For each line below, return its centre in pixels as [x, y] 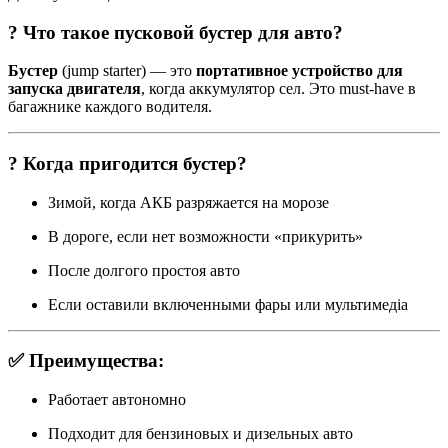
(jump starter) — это [127, 71]
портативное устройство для [299, 71]
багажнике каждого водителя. [110, 107]
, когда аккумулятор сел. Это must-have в [278, 89]
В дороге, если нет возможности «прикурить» [205, 236]
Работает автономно [117, 400]
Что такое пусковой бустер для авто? [183, 32]
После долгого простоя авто [144, 270]
